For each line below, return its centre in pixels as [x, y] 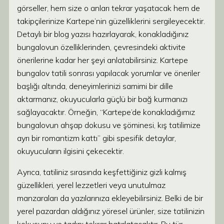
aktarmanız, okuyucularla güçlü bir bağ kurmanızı [102, 99]
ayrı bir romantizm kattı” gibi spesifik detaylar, [96, 138]
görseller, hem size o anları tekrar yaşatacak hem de [108, 8]
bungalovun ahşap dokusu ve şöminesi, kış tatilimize [109, 125]
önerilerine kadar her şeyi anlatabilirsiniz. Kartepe [102, 60]
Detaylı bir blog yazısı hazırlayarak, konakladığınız [103, 34]
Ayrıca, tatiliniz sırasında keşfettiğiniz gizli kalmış [102, 172]
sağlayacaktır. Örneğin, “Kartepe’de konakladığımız [106, 112]
